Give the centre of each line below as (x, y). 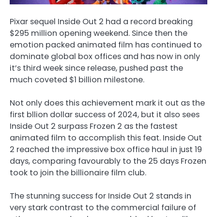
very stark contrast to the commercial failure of (103, 208)
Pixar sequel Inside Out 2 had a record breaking (101, 22)
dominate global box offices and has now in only (105, 57)
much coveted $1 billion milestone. (77, 80)
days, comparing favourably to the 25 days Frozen (108, 161)
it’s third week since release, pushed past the (96, 68)
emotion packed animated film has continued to (106, 45)
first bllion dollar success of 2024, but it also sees (106, 115)
